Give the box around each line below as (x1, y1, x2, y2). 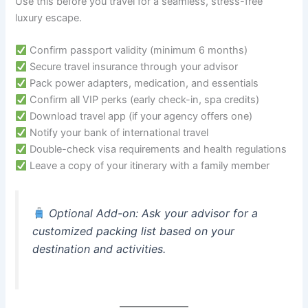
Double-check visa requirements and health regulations (27, 143, 287, 156)
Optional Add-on (48, 206, 135, 221)
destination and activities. (32, 242, 166, 256)
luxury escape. (15, 11, 82, 24)
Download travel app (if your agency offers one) (27, 110, 253, 123)
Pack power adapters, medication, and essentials (27, 77, 259, 90)
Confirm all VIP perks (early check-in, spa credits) (27, 93, 260, 107)
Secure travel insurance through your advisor (27, 60, 239, 74)
